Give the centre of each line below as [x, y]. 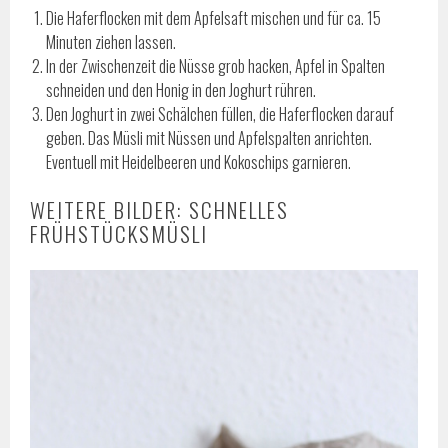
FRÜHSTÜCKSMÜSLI [119, 234]
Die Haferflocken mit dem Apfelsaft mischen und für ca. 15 [214, 18]
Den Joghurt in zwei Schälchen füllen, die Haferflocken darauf [220, 114]
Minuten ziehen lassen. [111, 42]
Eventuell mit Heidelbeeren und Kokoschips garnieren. [199, 162]
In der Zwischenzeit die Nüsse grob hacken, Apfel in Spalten [216, 66]
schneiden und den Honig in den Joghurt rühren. [181, 90]
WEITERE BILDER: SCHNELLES [160, 210]
